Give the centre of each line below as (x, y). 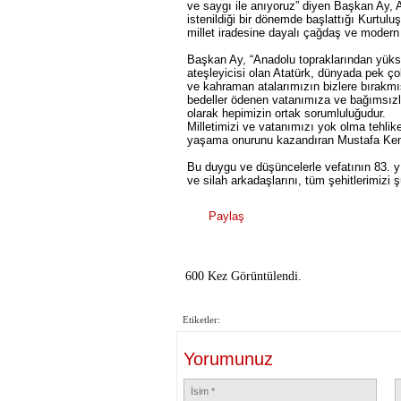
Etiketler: (201, 320)
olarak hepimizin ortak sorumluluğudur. (286, 113)
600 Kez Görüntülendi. (243, 276)
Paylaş (225, 216)
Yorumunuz (228, 359)
